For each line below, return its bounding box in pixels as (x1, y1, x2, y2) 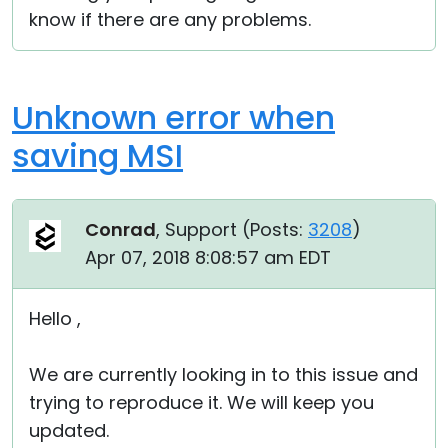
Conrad (85, 217, 156, 242)
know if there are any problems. (29, 7, 311, 32)
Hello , (29, 306, 81, 331)
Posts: (250, 217, 303, 242)
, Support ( (156, 217, 250, 242)
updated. (29, 418, 109, 443)
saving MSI (12, 133, 183, 178)
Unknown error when (12, 95, 335, 140)
